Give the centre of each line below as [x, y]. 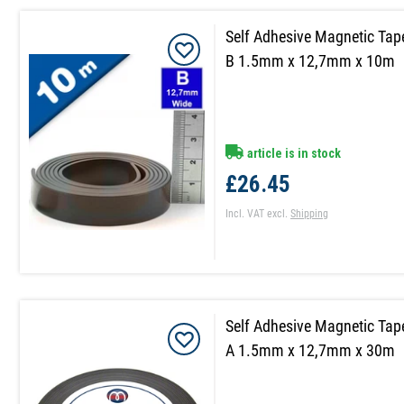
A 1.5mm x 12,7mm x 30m [311, 350]
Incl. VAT [245, 214]
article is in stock [293, 153]
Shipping [310, 214]
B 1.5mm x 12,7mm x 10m [311, 61]
